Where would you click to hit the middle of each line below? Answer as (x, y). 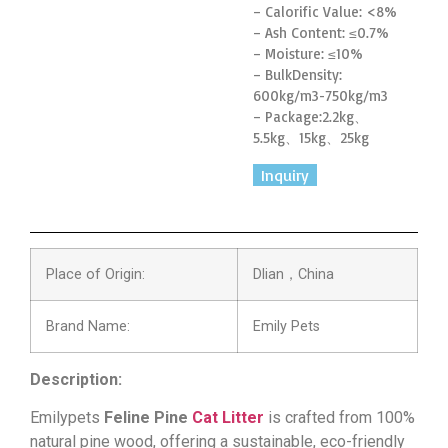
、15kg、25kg (327, 138)
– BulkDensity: (298, 75)
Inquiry (285, 174)
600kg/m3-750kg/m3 (321, 96)
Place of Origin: (95, 274)
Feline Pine (148, 418)
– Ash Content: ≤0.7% (321, 33)
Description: (76, 379)
